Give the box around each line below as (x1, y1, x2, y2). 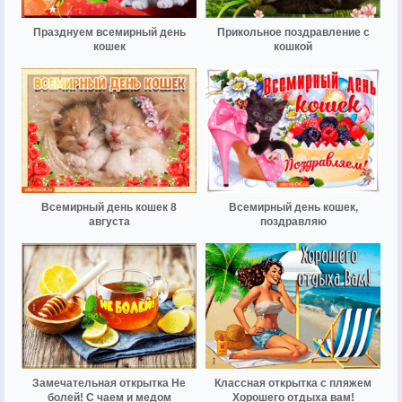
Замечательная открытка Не (32, 376, 186, 389)
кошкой (274, 40, 312, 54)
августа (88, 215, 130, 229)
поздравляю (259, 215, 327, 229)
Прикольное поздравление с (216, 26, 370, 39)
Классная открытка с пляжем (214, 376, 371, 389)
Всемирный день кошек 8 (41, 201, 177, 214)
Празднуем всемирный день (32, 26, 186, 39)
